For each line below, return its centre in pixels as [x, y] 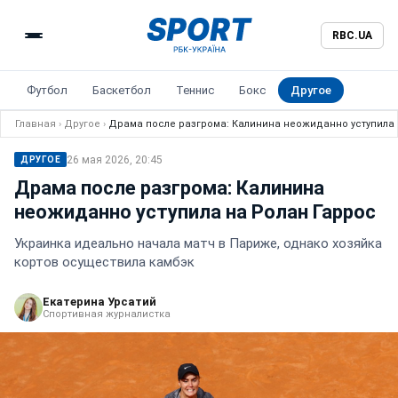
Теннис [195, 90]
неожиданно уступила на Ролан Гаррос [195, 212]
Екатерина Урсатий [99, 302]
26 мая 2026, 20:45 [115, 159]
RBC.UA [352, 35]
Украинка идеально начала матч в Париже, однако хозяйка [198, 243]
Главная [36, 124]
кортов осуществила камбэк [104, 262]
